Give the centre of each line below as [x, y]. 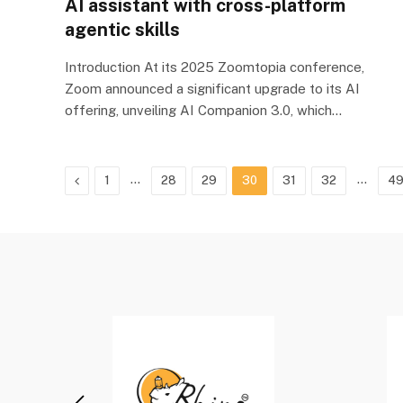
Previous [103, 179]
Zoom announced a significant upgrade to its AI [212, 88]
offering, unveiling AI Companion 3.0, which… [203, 110]
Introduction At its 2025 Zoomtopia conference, [215, 67]
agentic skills [122, 29]
